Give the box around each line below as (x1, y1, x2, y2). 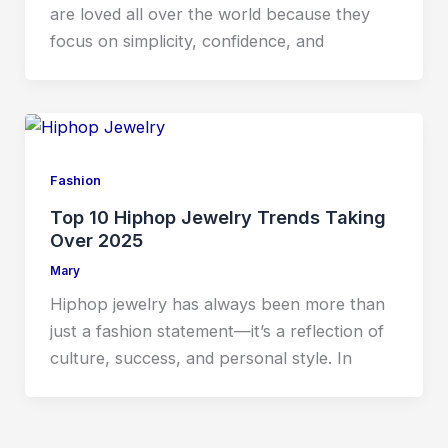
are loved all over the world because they (49, 4, 370, 25)
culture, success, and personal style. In (49, 348, 352, 369)
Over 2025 (49, 228, 143, 251)
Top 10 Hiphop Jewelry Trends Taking (49, 205, 386, 228)
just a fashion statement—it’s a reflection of (49, 321, 384, 342)
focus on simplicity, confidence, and (49, 31, 324, 52)
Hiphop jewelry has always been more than (49, 294, 385, 315)
